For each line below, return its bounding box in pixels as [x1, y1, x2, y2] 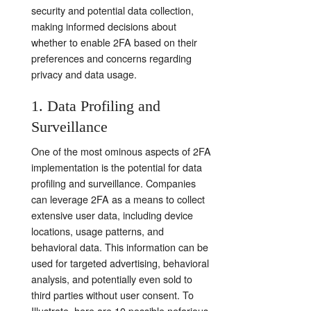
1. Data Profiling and [31, 97, 160, 115]
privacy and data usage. [31, 67, 137, 82]
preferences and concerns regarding [31, 51, 192, 66]
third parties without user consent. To [31, 287, 194, 303]
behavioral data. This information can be [31, 239, 208, 255]
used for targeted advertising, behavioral [31, 255, 209, 271]
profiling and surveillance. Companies [31, 176, 196, 191]
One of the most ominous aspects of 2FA [31, 144, 211, 159]
